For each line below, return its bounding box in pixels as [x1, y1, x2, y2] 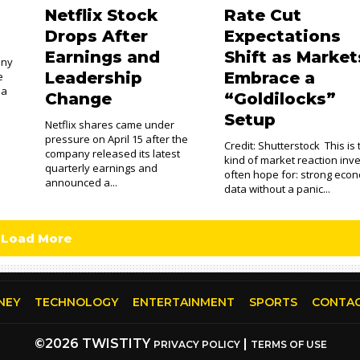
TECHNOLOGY [34, 295, 118, 309]
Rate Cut [224, 6, 302, 25]
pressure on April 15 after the [44, 132, 188, 146]
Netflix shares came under [44, 117, 174, 132]
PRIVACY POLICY [153, 338, 240, 350]
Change [44, 89, 112, 108]
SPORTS [248, 295, 297, 309]
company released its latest [44, 146, 180, 161]
